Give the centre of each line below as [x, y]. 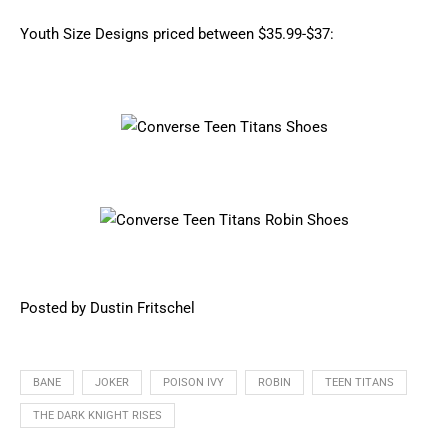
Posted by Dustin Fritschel [107, 308]
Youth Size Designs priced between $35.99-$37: [177, 34]
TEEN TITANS [359, 382]
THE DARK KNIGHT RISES [97, 415]
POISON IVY [193, 382]
